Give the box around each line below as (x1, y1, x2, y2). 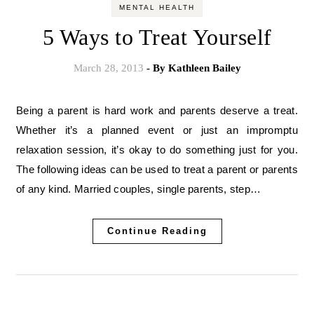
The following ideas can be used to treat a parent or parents (16, 163, 298, 176)
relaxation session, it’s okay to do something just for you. (16, 144, 298, 156)
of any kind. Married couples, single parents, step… (16, 183, 261, 196)
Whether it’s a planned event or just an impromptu (16, 124, 298, 137)
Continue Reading (107, 226, 207, 237)
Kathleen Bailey (168, 62, 241, 74)
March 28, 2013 (73, 62, 144, 74)
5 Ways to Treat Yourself (42, 25, 272, 50)
